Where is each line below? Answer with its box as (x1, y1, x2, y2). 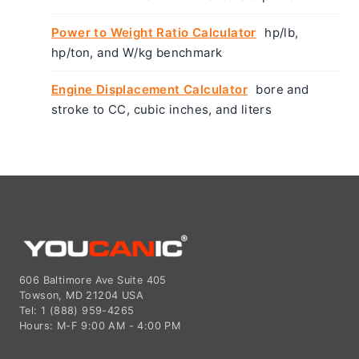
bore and (252, 81, 309, 97)
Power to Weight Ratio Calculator (51, 24, 256, 40)
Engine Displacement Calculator (51, 81, 248, 97)
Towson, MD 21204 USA (19, 288, 143, 301)
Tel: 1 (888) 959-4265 (19, 304, 135, 317)
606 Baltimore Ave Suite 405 (19, 273, 167, 286)
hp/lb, (260, 24, 299, 40)
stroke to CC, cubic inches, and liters (51, 101, 272, 117)
